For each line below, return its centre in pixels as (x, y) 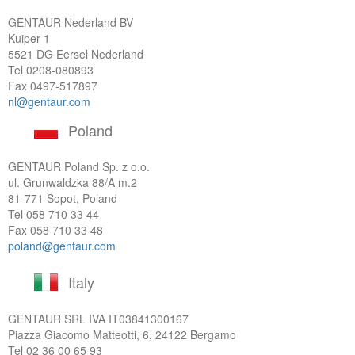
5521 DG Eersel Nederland (76, 54)
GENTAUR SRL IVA (58, 319)
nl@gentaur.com (49, 101)
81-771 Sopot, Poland (63, 198)
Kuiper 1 (29, 38)
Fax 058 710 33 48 (55, 230)
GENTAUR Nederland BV (71, 22)
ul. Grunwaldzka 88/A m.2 (73, 182)
